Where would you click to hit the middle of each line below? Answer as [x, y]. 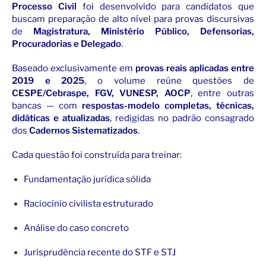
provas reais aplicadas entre [195, 69]
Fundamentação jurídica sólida [87, 180]
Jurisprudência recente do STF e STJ [100, 253]
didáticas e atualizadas [61, 118]
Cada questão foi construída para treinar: [97, 155]
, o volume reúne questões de [170, 81]
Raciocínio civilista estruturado [88, 204]
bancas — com [47, 106]
